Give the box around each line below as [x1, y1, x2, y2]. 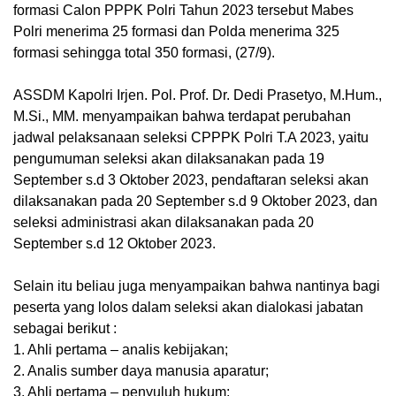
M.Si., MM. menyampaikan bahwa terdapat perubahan [13, 109, 351, 125]
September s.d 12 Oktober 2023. [13, 236, 216, 252]
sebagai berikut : [13, 321, 117, 337]
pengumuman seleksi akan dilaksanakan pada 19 [13, 151, 324, 167]
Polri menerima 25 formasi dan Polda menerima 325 [13, 24, 339, 40]
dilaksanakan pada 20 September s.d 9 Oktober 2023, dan [13, 194, 377, 209]
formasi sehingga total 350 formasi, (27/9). [13, 45, 275, 61]
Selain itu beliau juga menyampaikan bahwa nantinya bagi [13, 278, 380, 294]
